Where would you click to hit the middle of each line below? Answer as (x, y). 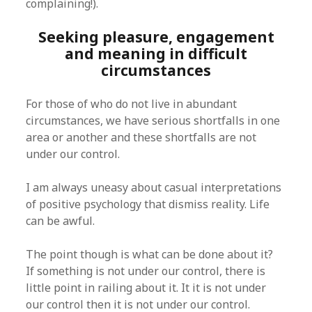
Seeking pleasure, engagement (156, 37)
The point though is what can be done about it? (151, 254)
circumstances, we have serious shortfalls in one (153, 120)
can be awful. (61, 221)
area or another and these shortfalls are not (141, 137)
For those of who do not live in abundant (132, 104)
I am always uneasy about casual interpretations (154, 187)
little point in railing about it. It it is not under (146, 288)
